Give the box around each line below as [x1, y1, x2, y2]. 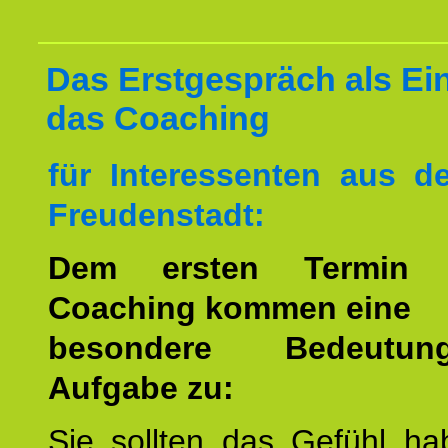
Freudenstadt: [48, 197, 265, 233]
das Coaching [46, 99, 270, 137]
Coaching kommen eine [48, 290, 411, 326]
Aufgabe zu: [48, 370, 234, 406]
